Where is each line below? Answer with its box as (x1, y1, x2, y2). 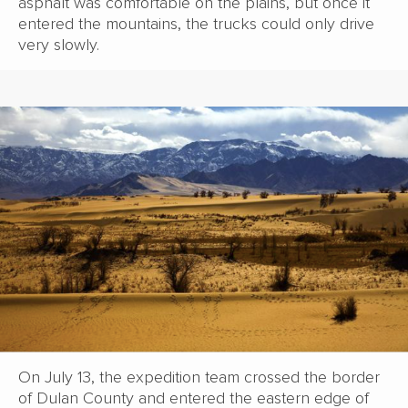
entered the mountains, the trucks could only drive (18, 13, 374, 34)
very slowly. (18, 34, 99, 55)
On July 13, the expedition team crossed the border (18, 367, 380, 388)
